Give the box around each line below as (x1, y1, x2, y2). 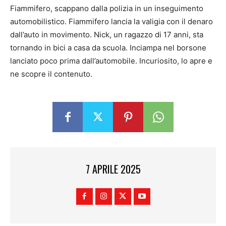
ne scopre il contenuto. (10, 69, 92, 79)
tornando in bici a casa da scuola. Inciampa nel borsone (10, 42, 206, 52)
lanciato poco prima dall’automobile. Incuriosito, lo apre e (10, 55, 212, 66)
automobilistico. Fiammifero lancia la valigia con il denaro (10, 16, 213, 26)
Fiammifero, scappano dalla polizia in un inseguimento (10, 3, 203, 13)
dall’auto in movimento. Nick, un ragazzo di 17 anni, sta (10, 29, 203, 39)
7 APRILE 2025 (85, 161, 141, 177)
